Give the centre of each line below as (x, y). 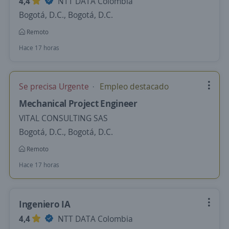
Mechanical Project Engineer (78, 103)
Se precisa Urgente (55, 86)
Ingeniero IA (45, 204)
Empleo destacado (133, 86)
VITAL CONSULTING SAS (63, 118)
